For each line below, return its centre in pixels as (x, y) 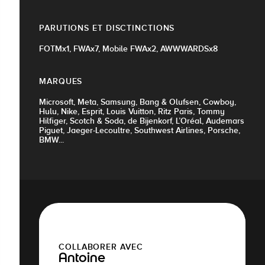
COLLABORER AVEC (101, 246)
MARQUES (61, 81)
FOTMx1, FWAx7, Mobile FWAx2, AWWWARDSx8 (128, 48)
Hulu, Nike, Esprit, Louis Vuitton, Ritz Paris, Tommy (132, 111)
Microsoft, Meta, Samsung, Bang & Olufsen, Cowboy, (138, 101)
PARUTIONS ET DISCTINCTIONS (107, 28)
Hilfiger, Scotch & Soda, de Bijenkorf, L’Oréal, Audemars (142, 120)
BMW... (51, 139)
